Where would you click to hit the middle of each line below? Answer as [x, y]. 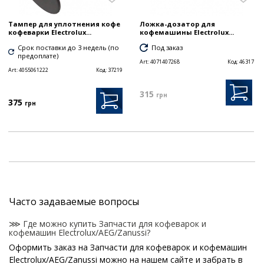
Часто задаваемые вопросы [74, 202]
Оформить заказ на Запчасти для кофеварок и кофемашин [128, 247]
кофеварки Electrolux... [50, 32]
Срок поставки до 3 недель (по [69, 48]
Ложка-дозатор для [177, 24]
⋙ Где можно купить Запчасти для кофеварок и [108, 224]
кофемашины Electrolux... [187, 32]
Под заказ [167, 48]
